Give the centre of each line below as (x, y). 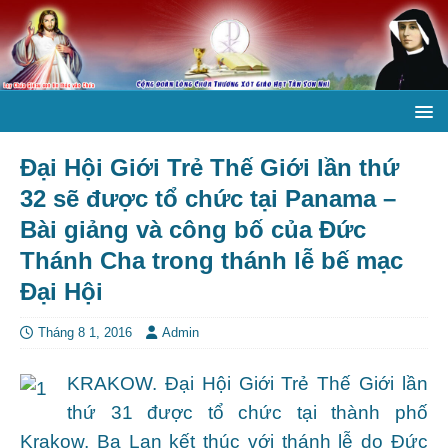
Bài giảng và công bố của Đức (193, 229)
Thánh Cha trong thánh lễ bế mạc (211, 260)
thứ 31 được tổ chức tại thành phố (247, 412)
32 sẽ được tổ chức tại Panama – (208, 198)
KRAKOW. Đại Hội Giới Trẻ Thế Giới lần (247, 383)
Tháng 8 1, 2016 (85, 332)
